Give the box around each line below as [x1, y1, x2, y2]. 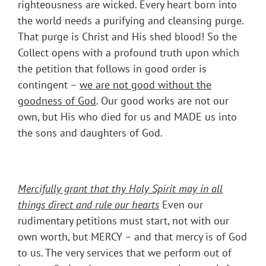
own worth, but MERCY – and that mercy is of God [18, 230, 247, 244]
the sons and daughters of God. [18, 126, 163, 140]
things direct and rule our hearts [18, 198, 159, 212]
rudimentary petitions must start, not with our [18, 214, 229, 228]
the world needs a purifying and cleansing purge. [18, 14, 243, 28]
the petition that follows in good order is [18, 62, 207, 76]
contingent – [18, 78, 80, 92]
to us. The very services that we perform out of [18, 246, 232, 260]
